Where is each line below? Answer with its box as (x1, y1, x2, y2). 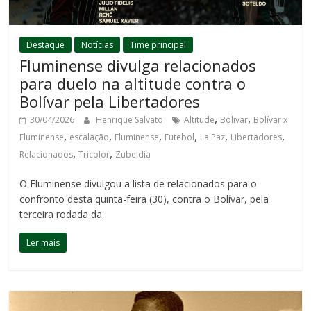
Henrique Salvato (96, 113, 166, 126)
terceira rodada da (19, 207, 103, 221)
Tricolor (78, 148, 110, 160)
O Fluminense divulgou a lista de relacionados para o (19, 176, 258, 190)
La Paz (200, 131, 226, 143)
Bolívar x (253, 113, 288, 126)
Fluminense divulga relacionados (19, 54, 257, 76)
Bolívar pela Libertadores (19, 90, 201, 112)
